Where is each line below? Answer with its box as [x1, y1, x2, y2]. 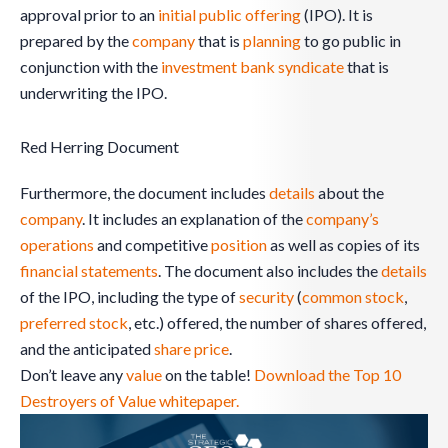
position [211, 235, 267, 255]
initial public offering [158, 5, 301, 25]
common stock [302, 287, 404, 307]
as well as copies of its [267, 235, 420, 255]
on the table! [162, 365, 254, 385]
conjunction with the [20, 57, 161, 77]
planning [243, 31, 301, 51]
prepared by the [20, 31, 132, 51]
